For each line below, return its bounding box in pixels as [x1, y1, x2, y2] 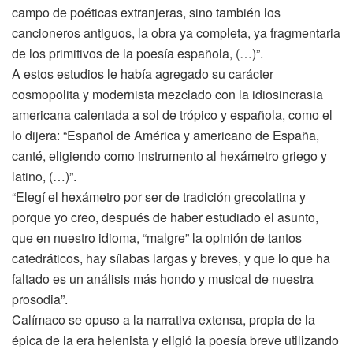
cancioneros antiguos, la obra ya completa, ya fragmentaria [12, 23, 340, 42]
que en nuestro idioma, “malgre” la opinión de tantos [12, 228, 302, 247]
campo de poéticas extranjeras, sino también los [12, 2, 281, 21]
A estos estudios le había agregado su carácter [12, 64, 273, 83]
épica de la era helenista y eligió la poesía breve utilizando [12, 330, 339, 349]
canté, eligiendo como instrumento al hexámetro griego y [12, 146, 327, 165]
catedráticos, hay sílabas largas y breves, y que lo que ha [12, 248, 330, 267]
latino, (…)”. [12, 166, 76, 185]
